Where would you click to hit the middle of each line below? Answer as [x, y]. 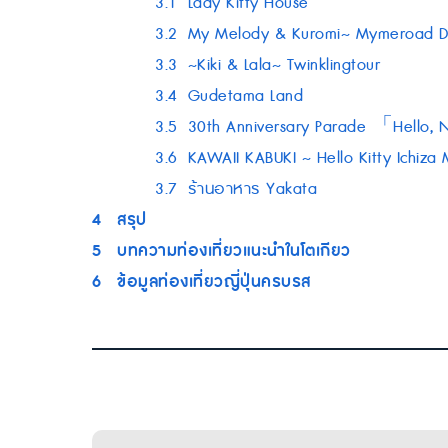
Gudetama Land [245, 96]
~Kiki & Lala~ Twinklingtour [283, 65]
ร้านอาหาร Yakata [252, 189]
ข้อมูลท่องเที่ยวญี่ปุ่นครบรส [214, 282]
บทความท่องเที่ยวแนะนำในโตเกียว [234, 251]
